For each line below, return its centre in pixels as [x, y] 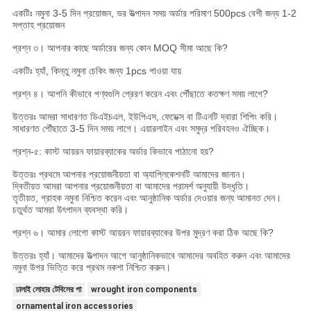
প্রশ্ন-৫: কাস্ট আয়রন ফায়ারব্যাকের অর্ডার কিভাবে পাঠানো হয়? [113, 152]
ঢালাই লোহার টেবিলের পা [48, 290]
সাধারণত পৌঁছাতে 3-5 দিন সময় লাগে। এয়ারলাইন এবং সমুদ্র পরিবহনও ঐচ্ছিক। [141, 129]
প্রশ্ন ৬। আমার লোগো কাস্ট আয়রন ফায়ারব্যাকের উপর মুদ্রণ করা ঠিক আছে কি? [143, 233]
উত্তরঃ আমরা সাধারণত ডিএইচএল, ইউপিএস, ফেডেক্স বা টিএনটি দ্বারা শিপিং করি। [145, 117]
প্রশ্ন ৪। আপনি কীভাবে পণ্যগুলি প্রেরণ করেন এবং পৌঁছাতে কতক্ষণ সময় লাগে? [140, 94]
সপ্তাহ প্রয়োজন [38, 25]
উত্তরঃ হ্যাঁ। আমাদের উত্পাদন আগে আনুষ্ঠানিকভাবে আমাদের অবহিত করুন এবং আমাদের [151, 256]
